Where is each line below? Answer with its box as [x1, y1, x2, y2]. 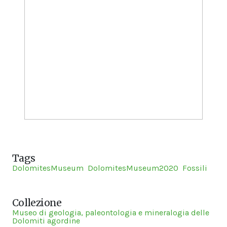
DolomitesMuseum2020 [88, 163, 178, 173]
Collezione [12, 197, 62, 209]
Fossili [182, 163, 207, 173]
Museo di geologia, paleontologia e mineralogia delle [12, 208, 209, 217]
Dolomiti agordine [12, 216, 80, 225]
